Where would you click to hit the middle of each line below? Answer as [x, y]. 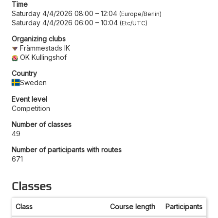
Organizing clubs [39, 38]
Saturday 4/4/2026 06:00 [53, 22]
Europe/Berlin [140, 14]
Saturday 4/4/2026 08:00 [53, 13]
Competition [31, 108]
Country [24, 73]
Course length [133, 206]
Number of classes [42, 124]
